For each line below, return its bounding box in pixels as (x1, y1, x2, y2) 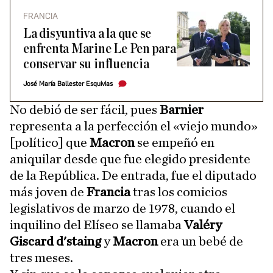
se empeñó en (137, 136, 214, 150)
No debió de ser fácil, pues (10, 103, 160, 117)
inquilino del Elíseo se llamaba (10, 218, 184, 232)
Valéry (184, 218, 222, 232)
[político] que (10, 136, 90, 150)
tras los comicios (130, 185, 227, 199)
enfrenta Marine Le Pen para (23, 42, 176, 57)
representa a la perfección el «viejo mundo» (10, 119, 258, 133)
